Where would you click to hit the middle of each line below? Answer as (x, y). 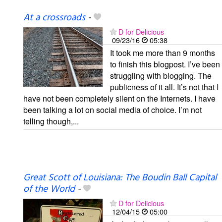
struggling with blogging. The (161, 75)
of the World (49, 189)
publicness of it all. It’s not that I (164, 87)
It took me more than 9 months (163, 53)
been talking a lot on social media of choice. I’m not (112, 110)
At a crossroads (54, 18)
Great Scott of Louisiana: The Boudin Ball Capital (120, 178)
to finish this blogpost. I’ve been (165, 64)
